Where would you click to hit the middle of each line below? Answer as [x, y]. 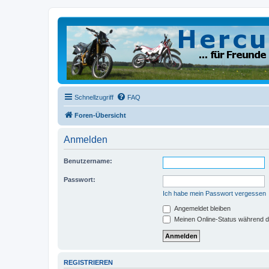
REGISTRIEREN [88, 263]
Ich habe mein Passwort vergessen [214, 193]
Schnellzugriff [94, 97]
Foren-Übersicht [100, 115]
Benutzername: [88, 161]
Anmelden [86, 140]
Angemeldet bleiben [201, 208]
